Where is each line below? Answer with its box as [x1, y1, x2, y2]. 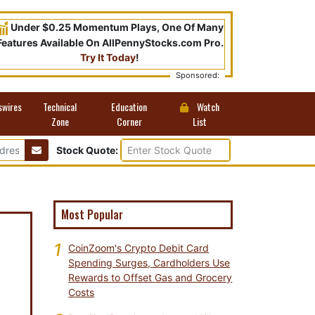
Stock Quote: [56, 144, 120, 156]
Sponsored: [176, 70, 219, 80]
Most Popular [61, 206, 123, 223]
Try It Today [80, 51, 136, 64]
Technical [43, 99, 77, 114]
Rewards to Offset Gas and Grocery [68, 271, 233, 283]
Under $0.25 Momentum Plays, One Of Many [11, 21, 224, 33]
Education [111, 99, 148, 114]
